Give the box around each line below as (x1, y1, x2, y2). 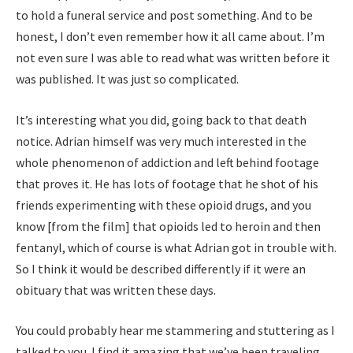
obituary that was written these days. (16, 281, 218, 298)
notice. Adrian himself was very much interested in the (16, 132, 307, 149)
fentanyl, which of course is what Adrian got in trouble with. (16, 239, 336, 255)
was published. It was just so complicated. (16, 71, 241, 87)
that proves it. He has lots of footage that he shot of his (16, 175, 318, 191)
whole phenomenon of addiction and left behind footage (16, 154, 319, 170)
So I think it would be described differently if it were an (16, 260, 306, 277)
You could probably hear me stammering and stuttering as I (16, 322, 335, 339)
